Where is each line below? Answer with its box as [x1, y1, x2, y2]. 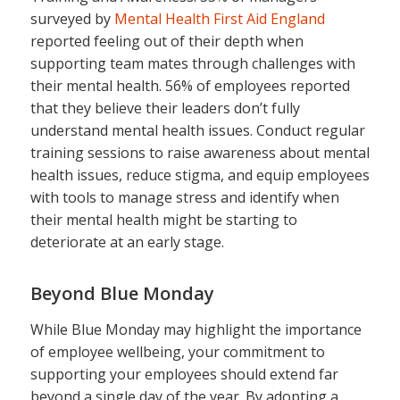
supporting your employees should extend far [29, 364, 338, 385]
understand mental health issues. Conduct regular [29, 120, 365, 140]
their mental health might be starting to [29, 209, 297, 229]
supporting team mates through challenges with [29, 53, 355, 73]
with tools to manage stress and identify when [29, 187, 339, 207]
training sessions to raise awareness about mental [29, 142, 370, 162]
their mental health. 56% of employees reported [29, 75, 350, 96]
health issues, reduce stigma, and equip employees [29, 164, 370, 185]
